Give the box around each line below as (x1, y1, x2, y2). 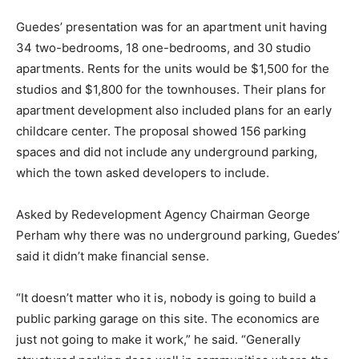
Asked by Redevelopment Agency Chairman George (16, 207, 310, 223)
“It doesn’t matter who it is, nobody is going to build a (16, 290, 316, 306)
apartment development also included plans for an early (16, 103, 332, 119)
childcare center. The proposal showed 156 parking (16, 123, 306, 139)
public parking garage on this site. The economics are (16, 311, 320, 327)
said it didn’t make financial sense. (16, 248, 209, 264)
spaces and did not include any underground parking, (16, 144, 317, 160)
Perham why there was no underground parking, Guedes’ (16, 228, 340, 244)
